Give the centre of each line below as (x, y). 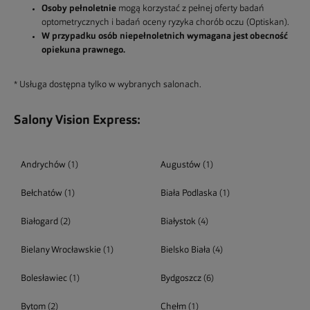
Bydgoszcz (181, 279)
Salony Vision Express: (77, 120)
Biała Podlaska (189, 193)
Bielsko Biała (185, 250)
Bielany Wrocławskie (61, 250)
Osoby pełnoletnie (79, 9)
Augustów (180, 165)
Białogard (39, 222)
